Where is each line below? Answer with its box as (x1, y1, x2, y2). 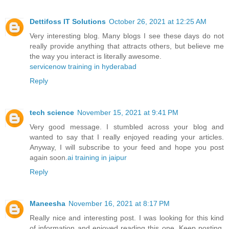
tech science (30, 108, 74, 117)
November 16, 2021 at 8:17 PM (68, 199, 170, 208)
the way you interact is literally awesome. (30, 52, 162, 60)
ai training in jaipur (67, 153, 127, 162)
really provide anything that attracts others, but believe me (30, 41, 224, 50)
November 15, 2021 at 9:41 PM (77, 108, 178, 117)
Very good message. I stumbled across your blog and (30, 122, 224, 131)
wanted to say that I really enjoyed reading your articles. (30, 132, 224, 141)
